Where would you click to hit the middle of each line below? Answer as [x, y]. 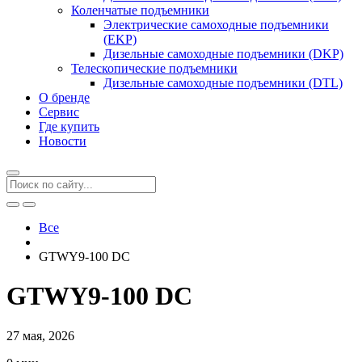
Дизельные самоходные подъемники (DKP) [223, 54]
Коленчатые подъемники [140, 10]
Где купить [69, 126]
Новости [63, 141]
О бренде [64, 97]
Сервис [59, 112]
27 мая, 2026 [40, 335]
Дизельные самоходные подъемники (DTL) [223, 83]
